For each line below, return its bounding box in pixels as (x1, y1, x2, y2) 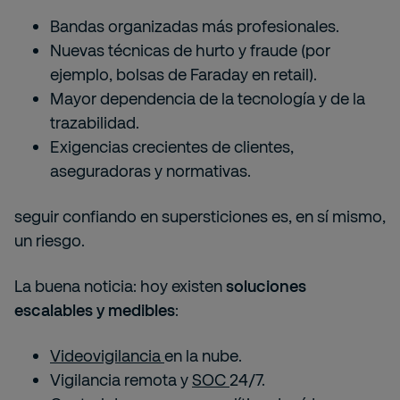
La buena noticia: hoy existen (14, 276, 226, 296)
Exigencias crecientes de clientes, (50, 137, 294, 156)
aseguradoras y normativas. (50, 161, 251, 180)
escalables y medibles (14, 300, 175, 320)
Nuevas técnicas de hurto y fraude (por (50, 40, 330, 60)
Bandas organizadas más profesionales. (50, 16, 339, 36)
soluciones (226, 276, 306, 296)
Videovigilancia (50, 346, 164, 365)
